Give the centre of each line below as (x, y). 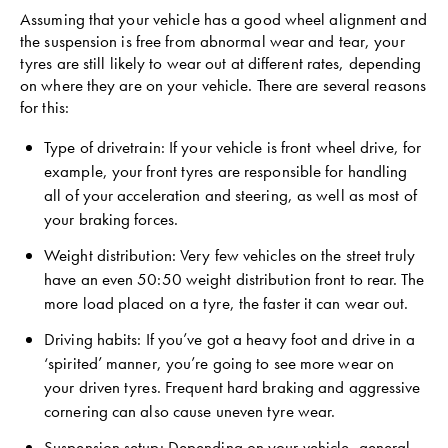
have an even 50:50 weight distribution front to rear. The (234, 279)
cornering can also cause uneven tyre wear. (190, 411)
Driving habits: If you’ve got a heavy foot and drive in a (229, 339)
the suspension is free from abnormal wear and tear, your (212, 41)
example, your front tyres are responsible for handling (226, 171)
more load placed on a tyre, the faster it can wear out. (226, 303)
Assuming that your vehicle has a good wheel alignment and (223, 19)
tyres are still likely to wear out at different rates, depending (221, 63)
